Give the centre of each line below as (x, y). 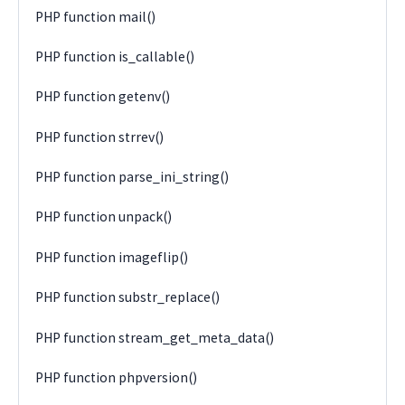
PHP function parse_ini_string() (132, 177)
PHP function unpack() (104, 217)
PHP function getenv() (103, 97)
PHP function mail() (96, 16)
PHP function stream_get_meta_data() (155, 337)
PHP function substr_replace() (128, 297)
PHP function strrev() (100, 137)
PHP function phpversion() (117, 377)
